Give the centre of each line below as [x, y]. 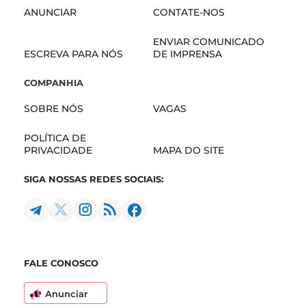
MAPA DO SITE [189, 151]
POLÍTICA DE [55, 138]
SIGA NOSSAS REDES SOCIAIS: [94, 179]
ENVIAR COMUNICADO [209, 42]
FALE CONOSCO [61, 263]
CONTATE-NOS [189, 13]
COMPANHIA [54, 83]
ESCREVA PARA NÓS [73, 54]
